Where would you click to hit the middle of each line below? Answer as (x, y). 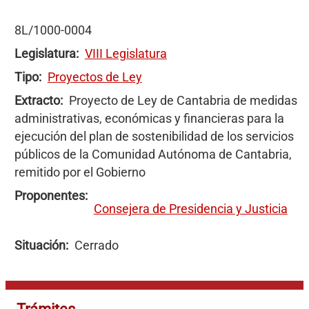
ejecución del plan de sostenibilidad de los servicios (154, 136)
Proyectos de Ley (94, 77)
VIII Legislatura (126, 53)
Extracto (37, 100)
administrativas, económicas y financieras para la (149, 118)
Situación (40, 245)
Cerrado (96, 245)
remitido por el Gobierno (80, 172)
